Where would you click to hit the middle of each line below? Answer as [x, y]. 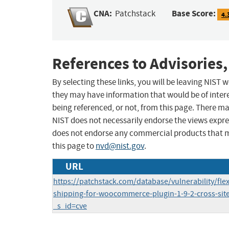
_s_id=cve [70, 206]
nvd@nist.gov [120, 146]
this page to [74, 146]
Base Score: [194, 14]
